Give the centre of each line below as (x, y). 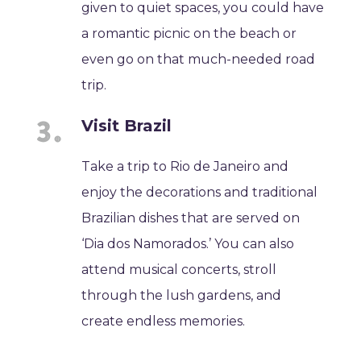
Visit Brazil (127, 126)
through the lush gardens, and (182, 296)
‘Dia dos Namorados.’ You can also (188, 244)
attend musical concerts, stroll (179, 270)
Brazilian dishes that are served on (191, 218)
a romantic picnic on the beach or (189, 34)
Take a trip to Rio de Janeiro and (185, 167)
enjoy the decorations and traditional (200, 193)
